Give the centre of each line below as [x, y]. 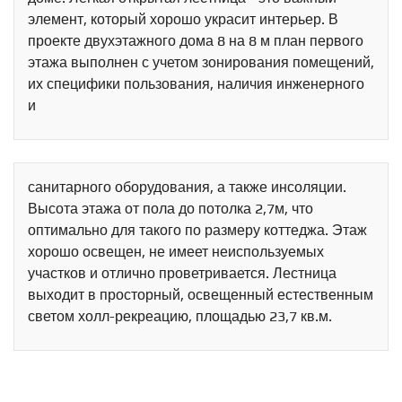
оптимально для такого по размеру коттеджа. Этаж [197, 231]
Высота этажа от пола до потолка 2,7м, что [170, 209]
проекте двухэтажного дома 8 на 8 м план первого [196, 41]
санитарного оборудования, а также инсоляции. [187, 188]
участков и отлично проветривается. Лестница [182, 274]
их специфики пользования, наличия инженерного [196, 84]
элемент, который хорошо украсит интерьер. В [183, 20]
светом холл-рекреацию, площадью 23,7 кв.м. [180, 317]
